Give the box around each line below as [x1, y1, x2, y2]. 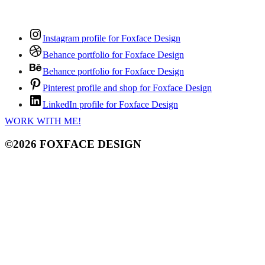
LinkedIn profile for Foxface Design [43, 99, 178, 109]
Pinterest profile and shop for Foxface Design [43, 83, 212, 93]
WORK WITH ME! [5, 116, 81, 126]
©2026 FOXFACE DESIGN [5, 137, 141, 150]
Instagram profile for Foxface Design [43, 33, 180, 43]
